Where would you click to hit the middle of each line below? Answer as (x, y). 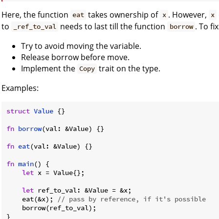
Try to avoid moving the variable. (81, 46)
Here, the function (36, 14)
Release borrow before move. (75, 57)
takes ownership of (123, 14)
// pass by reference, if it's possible (131, 199)
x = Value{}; (59, 172)
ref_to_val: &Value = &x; (83, 190)
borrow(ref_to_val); (51, 208)
